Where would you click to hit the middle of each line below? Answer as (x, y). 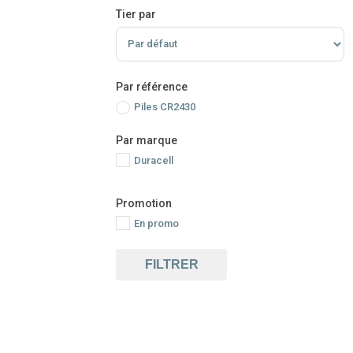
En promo (156, 223)
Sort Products (156, 35)
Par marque (147, 140)
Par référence (152, 86)
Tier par (136, 14)
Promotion (144, 203)
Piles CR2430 (164, 106)
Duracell (153, 160)
